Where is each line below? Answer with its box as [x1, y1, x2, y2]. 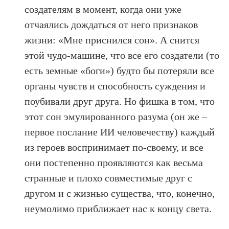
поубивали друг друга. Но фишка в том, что [25, 95, 215, 107]
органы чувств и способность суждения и [25, 80, 206, 91]
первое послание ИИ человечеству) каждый [25, 126, 215, 138]
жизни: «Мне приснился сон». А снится [25, 34, 200, 45]
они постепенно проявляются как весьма [25, 156, 203, 168]
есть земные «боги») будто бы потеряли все [25, 64, 215, 76]
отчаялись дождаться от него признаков [25, 18, 198, 30]
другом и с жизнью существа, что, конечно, [25, 187, 215, 199]
